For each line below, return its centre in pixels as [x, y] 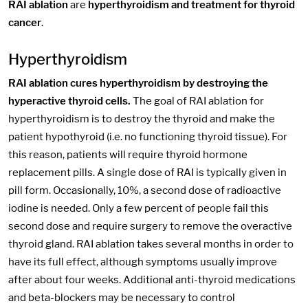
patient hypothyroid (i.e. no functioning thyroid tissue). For [148, 136]
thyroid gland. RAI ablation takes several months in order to [151, 244]
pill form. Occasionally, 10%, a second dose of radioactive [145, 190]
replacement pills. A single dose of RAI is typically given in [147, 172]
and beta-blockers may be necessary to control [122, 297]
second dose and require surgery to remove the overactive [150, 226]
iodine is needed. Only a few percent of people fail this [139, 208]
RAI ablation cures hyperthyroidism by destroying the [138, 83]
